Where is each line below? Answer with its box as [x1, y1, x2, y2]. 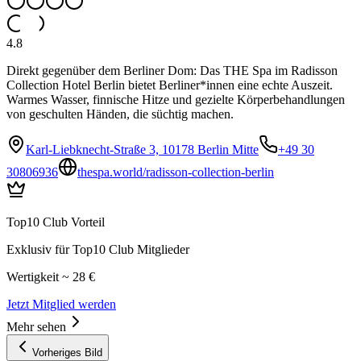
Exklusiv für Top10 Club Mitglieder [6, 243, 189, 257]
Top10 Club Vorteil [6, 215, 105, 230]
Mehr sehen [6, 320, 66, 334]
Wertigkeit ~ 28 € [6, 270, 95, 284]
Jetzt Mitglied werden [6, 297, 116, 312]
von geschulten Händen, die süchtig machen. [6, 107, 234, 122]
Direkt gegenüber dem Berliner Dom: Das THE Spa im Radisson [6, 64, 338, 78]
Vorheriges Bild [32, 346, 102, 359]
